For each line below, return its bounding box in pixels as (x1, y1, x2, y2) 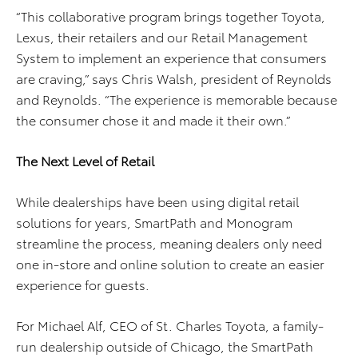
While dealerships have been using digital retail (16, 192, 299, 211)
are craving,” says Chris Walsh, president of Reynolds (16, 69, 332, 88)
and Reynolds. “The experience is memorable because (16, 89, 337, 109)
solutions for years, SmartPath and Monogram (16, 213, 292, 232)
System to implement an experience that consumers (16, 48, 327, 67)
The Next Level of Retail (16, 151, 157, 170)
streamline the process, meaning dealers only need (16, 233, 322, 253)
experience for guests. (16, 275, 149, 294)
